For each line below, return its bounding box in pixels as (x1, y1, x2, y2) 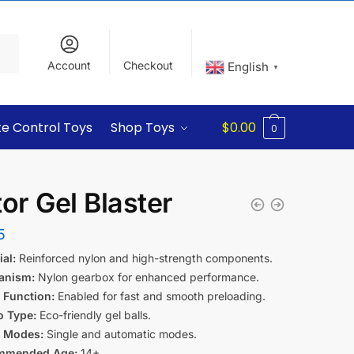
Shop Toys (111, 119, 175, 137)
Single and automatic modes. (43, 327, 197, 341)
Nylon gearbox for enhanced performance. (34, 270, 259, 284)
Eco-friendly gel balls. (36, 308, 151, 322)
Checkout (123, 58, 174, 73)
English (228, 58, 269, 74)
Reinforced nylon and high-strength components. (15, 251, 273, 265)
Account (47, 58, 92, 73)
